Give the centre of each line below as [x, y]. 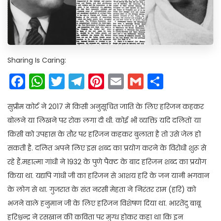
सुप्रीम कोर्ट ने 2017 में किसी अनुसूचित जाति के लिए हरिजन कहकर [106, 107]
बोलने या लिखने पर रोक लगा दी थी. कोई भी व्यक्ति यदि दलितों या [104, 121]
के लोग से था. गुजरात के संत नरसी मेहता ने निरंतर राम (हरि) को [102, 190]
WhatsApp [86, 81]
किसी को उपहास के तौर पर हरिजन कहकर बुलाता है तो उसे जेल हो [104, 134]
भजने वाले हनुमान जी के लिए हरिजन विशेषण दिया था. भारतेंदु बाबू [104, 203]
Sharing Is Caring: [37, 60]
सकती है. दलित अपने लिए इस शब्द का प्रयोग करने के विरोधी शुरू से [107, 148]
